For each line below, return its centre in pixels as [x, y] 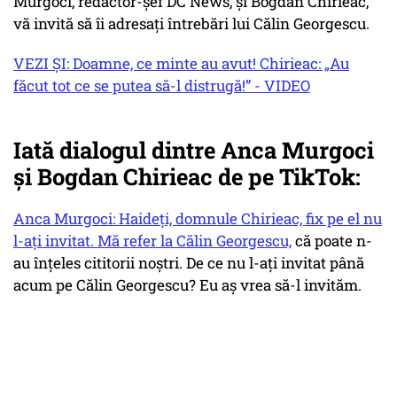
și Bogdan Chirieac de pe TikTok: [187, 177]
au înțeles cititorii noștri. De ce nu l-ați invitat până [189, 263]
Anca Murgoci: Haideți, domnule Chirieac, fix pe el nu [198, 219]
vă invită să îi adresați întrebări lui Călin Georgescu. [191, 24]
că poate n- [332, 241]
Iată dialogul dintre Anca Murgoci [194, 150]
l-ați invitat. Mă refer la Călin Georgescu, [152, 241]
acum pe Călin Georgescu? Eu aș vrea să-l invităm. [187, 285]
